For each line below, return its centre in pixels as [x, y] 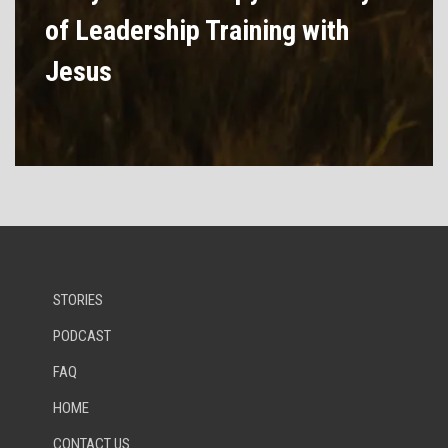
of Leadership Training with [197, 30]
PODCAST [82, 336]
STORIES [78, 300]
